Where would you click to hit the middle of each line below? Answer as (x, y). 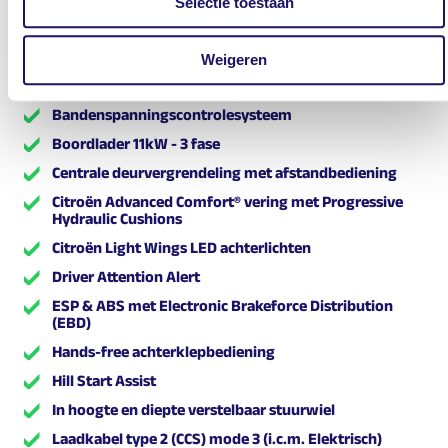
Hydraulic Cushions (117, 218)
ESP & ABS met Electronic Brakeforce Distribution (222, 305)
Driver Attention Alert (126, 276)
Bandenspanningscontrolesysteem (172, 114)
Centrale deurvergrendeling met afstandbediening (224, 172)
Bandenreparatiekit (119, 85)
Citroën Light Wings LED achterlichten (181, 247)
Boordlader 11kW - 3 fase (136, 143)
